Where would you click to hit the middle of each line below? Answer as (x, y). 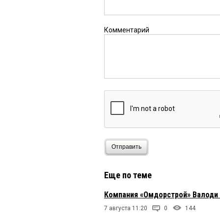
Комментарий (127, 30)
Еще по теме (128, 175)
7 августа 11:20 (126, 208)
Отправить (126, 147)
